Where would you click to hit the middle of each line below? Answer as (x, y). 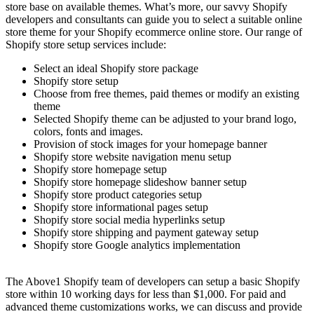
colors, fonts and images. (88, 131)
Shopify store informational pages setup (121, 207)
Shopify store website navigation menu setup (132, 156)
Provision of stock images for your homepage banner (150, 144)
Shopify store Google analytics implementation (137, 245)
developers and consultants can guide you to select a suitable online (154, 19)
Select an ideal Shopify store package (116, 68)
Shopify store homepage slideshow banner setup (140, 182)
